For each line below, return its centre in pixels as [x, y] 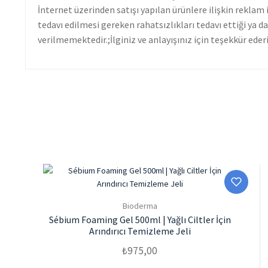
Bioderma [140, 205]
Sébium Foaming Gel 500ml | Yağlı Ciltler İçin [140, 219]
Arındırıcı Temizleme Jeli [140, 231]
